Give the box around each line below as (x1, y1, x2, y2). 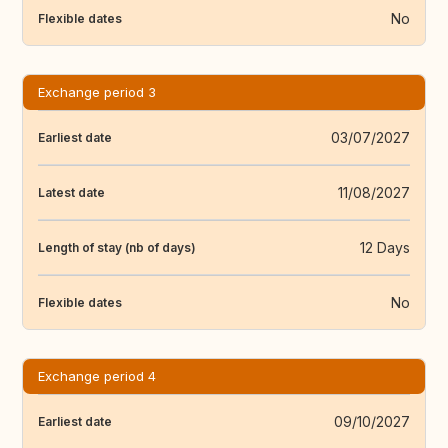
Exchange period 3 (38, 84, 156, 101)
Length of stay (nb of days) (38, 239, 196, 255)
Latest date (38, 184, 105, 200)
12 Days (360, 239, 410, 257)
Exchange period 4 (38, 368, 156, 385)
